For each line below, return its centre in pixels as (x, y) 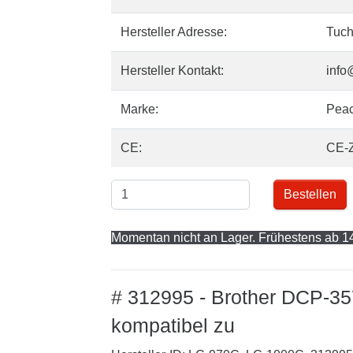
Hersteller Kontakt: (172, 71)
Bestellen (310, 194)
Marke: (139, 109)
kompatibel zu (173, 325)
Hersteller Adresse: (174, 32)
